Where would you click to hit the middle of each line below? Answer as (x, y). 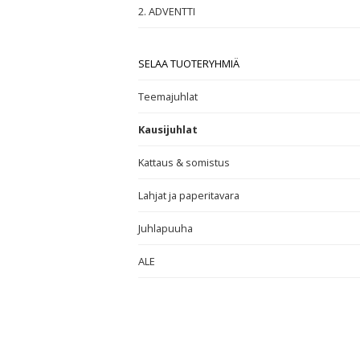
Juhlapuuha (166, 228)
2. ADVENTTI (167, 11)
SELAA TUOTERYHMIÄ (189, 63)
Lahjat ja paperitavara (189, 195)
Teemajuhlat (168, 96)
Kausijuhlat (168, 129)
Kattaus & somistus (184, 162)
